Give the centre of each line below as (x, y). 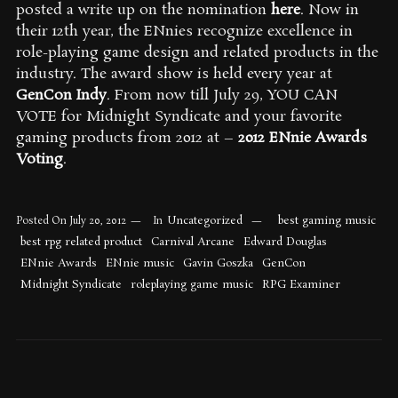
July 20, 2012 (97, 221)
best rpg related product (81, 242)
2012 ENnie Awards (302, 138)
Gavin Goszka (218, 263)
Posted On (42, 221)
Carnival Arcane (192, 242)
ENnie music (139, 263)
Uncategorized (204, 221)
